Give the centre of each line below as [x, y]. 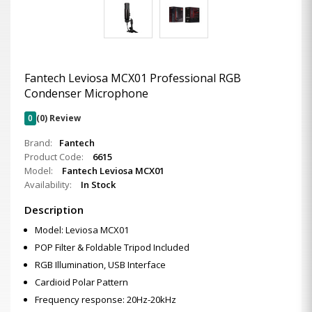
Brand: [38, 143]
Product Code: [55, 157]
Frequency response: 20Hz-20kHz [106, 299]
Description [54, 210]
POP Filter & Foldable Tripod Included [112, 247]
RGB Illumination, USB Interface [100, 265]
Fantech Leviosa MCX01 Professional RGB [133, 78]
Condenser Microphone [86, 93]
